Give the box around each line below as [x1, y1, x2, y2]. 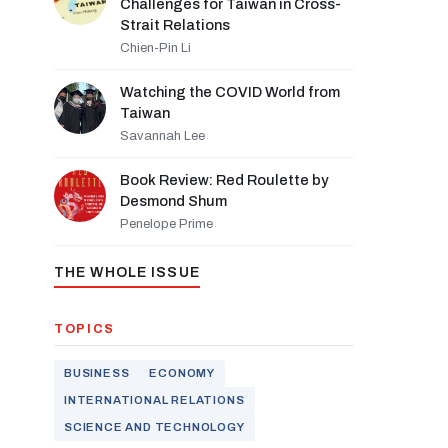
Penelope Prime [120, 217, 213, 231]
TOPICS [54, 322, 115, 336]
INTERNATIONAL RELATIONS [64, 394, 245, 406]
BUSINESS [64, 367, 130, 379]
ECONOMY [149, 367, 216, 379]
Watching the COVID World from [120, 84, 340, 100]
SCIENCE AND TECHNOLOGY [64, 421, 245, 433]
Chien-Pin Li [120, 41, 191, 55]
